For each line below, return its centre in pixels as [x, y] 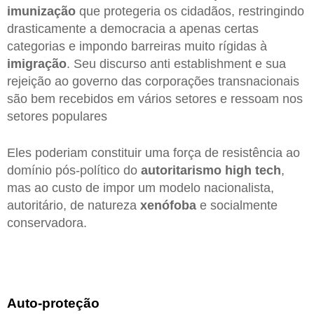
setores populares [57, 117]
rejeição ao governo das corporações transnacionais [153, 82]
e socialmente [237, 205]
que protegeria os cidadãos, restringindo [190, 12]
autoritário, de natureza [74, 205]
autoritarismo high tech [211, 170]
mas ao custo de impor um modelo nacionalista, [141, 187]
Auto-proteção [53, 303]
